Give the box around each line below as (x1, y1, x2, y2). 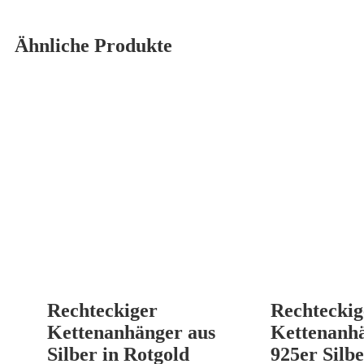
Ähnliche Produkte (15, 34, 172, 56)
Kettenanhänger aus (47, 321, 215, 343)
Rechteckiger (47, 299, 158, 321)
